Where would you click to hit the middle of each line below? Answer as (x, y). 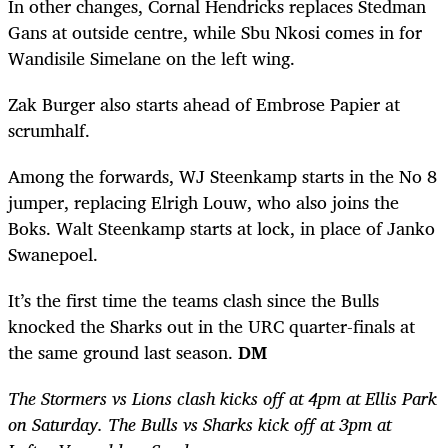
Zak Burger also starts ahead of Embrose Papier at (204, 103)
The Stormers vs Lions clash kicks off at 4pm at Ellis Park (222, 398)
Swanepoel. (53, 254)
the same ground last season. (123, 352)
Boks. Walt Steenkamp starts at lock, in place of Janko (221, 228)
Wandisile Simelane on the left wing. (151, 57)
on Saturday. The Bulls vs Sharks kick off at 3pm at (199, 424)
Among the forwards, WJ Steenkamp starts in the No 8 (222, 176)
